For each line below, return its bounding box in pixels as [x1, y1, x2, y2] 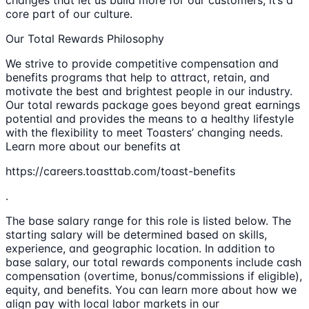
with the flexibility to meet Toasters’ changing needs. [6, 126, 283, 140]
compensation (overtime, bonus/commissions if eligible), [6, 269, 302, 283]
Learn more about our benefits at [6, 139, 181, 154]
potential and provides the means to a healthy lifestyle [6, 112, 294, 126]
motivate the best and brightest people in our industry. [6, 84, 292, 99]
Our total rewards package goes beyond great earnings [6, 98, 300, 112]
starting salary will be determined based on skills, [6, 228, 267, 242]
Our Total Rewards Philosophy [6, 32, 164, 46]
